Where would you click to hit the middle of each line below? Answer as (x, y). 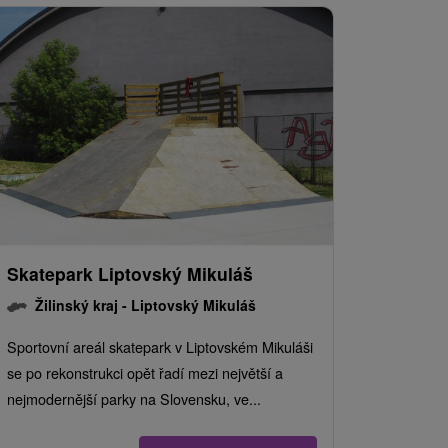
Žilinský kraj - (83, 305)
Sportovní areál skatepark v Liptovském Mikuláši (160, 347)
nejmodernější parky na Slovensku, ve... (134, 399)
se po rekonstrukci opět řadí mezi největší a (145, 373)
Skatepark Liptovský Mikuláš (130, 274)
